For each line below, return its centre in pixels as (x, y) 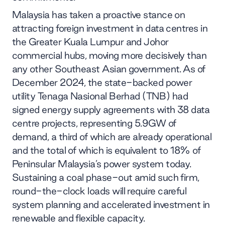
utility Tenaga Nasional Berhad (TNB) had (100, 96)
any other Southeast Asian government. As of (109, 69)
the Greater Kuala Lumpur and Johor (90, 41)
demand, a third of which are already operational (112, 136)
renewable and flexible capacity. (79, 218)
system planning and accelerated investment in (111, 204)
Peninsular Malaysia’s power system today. (102, 163)
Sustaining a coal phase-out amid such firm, (106, 177)
